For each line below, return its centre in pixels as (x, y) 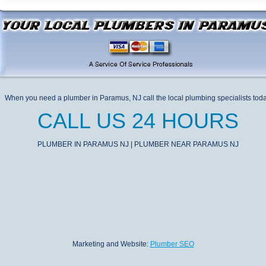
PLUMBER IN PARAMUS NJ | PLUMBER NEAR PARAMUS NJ (138, 144)
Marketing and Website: (111, 244)
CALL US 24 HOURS (138, 121)
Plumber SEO (172, 244)
